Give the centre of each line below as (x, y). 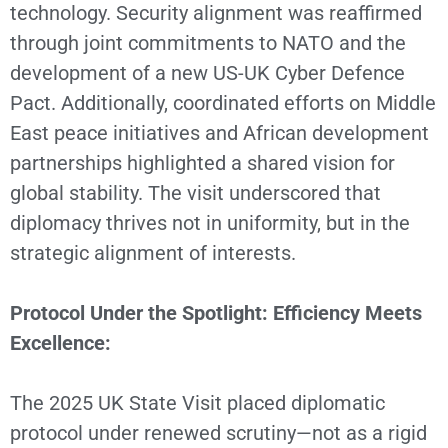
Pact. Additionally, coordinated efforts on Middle (223, 103)
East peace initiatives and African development (219, 133)
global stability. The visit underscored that (195, 193)
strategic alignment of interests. (153, 253)
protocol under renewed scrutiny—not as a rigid (218, 433)
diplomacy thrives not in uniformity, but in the (210, 223)
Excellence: (60, 343)
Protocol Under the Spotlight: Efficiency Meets (216, 313)
